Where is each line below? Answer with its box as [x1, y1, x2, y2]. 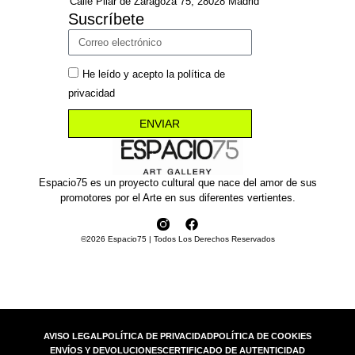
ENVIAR [139, 116, 181, 130]
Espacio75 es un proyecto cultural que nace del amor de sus [38, 176, 317, 189]
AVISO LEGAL [44, 330, 102, 341]
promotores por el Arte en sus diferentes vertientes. [59, 191, 296, 204]
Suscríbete [67, 10, 144, 28]
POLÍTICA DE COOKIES [213, 330, 311, 341]
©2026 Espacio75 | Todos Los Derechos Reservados [80, 235, 275, 244]
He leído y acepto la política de [82, 67, 225, 80]
